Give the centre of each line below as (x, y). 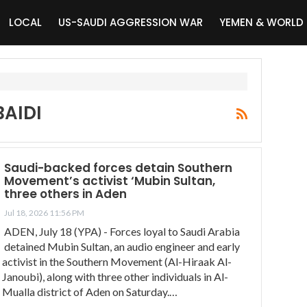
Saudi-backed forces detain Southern (118, 168)
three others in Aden (65, 194)
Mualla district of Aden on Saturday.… (90, 291)
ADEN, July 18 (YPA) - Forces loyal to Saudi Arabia (122, 231)
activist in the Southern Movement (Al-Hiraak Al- (117, 261)
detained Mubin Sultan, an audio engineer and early (122, 246)
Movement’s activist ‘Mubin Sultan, (110, 181)
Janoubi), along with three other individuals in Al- (115, 276)
